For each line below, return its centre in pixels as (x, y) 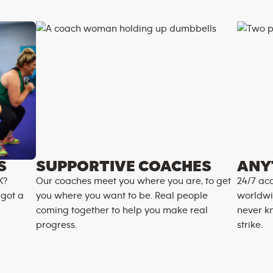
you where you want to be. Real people (122, 196)
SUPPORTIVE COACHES (123, 167)
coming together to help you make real (122, 210)
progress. (56, 225)
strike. (250, 225)
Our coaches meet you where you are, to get (133, 181)
